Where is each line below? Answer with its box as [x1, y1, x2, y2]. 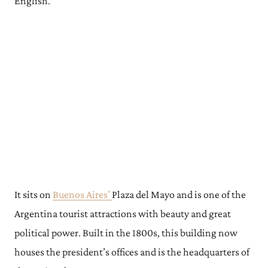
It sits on [14, 188, 53, 200]
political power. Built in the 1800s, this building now [14, 227, 237, 239]
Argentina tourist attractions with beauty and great [14, 208, 231, 220]
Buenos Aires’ [53, 188, 112, 200]
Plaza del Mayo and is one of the [112, 188, 246, 200]
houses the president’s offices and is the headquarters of [14, 246, 249, 258]
